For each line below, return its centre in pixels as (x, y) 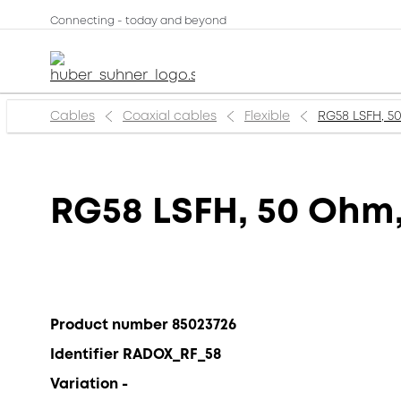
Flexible (267, 116)
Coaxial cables (170, 116)
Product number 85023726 (143, 324)
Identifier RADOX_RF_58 (136, 354)
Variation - (89, 384)
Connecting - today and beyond (138, 21)
